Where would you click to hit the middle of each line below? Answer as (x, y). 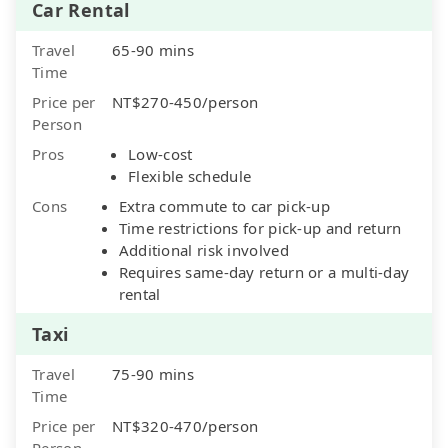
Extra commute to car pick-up (224, 205)
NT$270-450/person (185, 101)
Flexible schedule (190, 175)
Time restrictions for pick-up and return (260, 227)
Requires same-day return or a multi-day (264, 271)
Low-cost (160, 153)
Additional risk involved (203, 249)
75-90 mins (153, 373)
